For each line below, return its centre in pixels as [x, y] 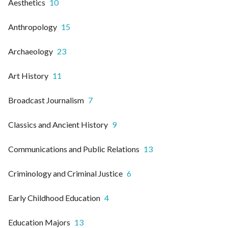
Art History [28, 76]
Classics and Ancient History [58, 125]
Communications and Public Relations [74, 149]
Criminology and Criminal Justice [65, 174]
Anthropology [33, 27]
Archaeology [31, 51]
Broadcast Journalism [46, 100]
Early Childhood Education [54, 198]
